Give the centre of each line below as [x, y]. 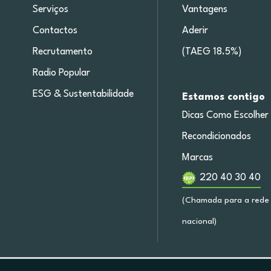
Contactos [55, 31]
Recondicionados [217, 137]
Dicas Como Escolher [226, 116]
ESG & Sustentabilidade [83, 95]
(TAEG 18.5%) [212, 52]
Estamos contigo [224, 97]
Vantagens [205, 10]
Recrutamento [62, 52]
